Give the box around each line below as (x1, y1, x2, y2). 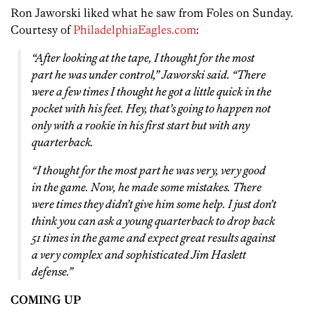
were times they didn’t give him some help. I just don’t (32, 197, 276, 212)
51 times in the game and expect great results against (32, 231, 276, 245)
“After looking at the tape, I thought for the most (32, 51, 255, 65)
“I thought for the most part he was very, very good (32, 163, 266, 178)
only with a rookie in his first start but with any (32, 118, 250, 133)
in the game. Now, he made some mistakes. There (32, 180, 262, 195)
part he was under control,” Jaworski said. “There (32, 67, 266, 82)
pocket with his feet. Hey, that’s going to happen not (32, 101, 271, 116)
